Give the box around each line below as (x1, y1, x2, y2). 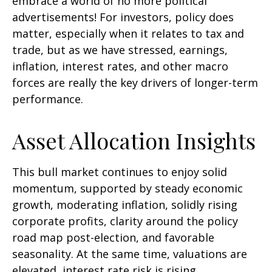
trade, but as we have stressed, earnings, (12, 42, 228, 58)
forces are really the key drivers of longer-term (12, 75, 258, 90)
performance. (12, 92, 83, 107)
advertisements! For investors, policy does (12, 10, 234, 25)
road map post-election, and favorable (12, 230, 214, 245)
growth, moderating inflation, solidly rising (12, 197, 237, 212)
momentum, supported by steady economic (12, 181, 243, 196)
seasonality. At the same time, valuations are (12, 246, 247, 262)
